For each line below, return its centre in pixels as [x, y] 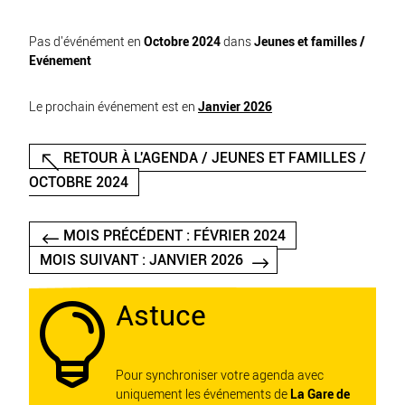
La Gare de [320, 395]
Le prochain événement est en [113, 107]
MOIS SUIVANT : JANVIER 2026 [142, 260]
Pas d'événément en [86, 42]
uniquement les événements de [203, 395]
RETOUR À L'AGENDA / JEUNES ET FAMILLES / [214, 158]
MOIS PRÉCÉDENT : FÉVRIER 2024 [174, 235]
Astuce [161, 316]
